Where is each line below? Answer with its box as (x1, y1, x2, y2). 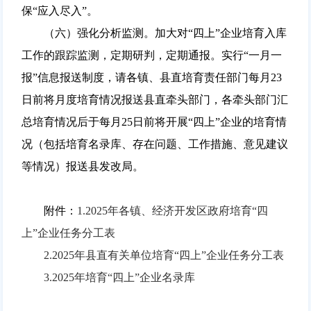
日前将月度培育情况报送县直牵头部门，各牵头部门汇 (21, 93, 288, 106)
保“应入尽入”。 (21, 4, 98, 17)
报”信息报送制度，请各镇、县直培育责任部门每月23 (21, 71, 282, 83)
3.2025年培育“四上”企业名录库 (43, 271, 195, 283)
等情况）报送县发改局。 (21, 160, 144, 172)
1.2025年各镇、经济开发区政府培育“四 (76, 204, 268, 217)
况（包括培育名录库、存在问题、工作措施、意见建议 (21, 137, 288, 150)
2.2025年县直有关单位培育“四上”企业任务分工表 (43, 249, 284, 261)
